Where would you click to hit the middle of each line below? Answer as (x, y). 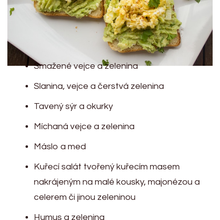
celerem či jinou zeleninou (85, 197)
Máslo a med (60, 146)
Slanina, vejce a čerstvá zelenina (99, 86)
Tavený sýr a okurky (73, 106)
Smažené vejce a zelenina (86, 66)
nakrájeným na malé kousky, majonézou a (117, 182)
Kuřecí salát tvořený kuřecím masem (107, 166)
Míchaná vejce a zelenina (84, 126)
